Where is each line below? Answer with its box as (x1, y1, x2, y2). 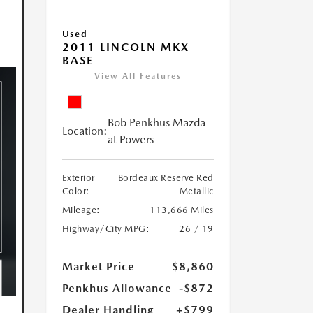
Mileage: (61, 205, 101, 216)
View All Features (94, 71, 182, 82)
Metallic (179, 186, 214, 197)
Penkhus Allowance (61, 282, 172, 296)
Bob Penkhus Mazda (107, 116, 205, 130)
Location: (61, 124, 108, 138)
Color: (61, 186, 90, 197)
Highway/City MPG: (61, 224, 150, 235)
